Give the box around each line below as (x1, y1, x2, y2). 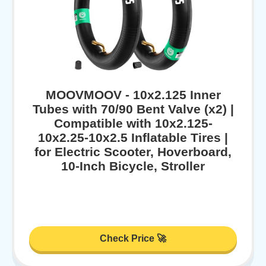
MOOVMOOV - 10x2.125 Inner (45, 87, 221, 102)
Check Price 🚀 (100, 233, 166, 244)
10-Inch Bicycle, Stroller (61, 159, 205, 173)
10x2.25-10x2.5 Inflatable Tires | (38, 130, 228, 144)
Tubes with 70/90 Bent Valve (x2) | (32, 102, 234, 116)
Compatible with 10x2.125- (53, 116, 213, 130)
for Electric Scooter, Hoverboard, (34, 144, 232, 159)
